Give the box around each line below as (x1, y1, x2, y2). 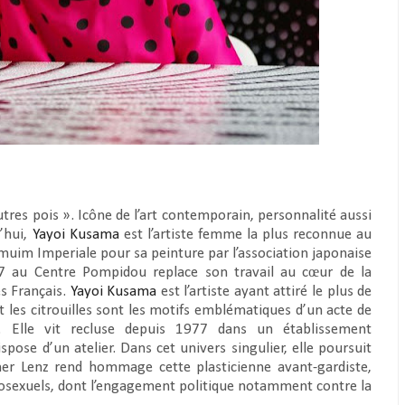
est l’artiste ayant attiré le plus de (156, 284, 372, 299)
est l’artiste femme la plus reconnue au (118, 227, 372, 242)
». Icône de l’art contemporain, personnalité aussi (61, 208, 372, 223)
